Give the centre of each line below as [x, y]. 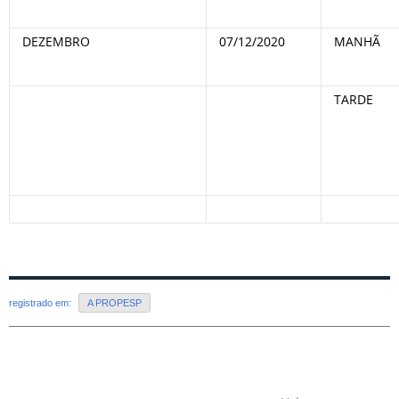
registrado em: [41, 303]
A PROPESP [114, 303]
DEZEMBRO [54, 41]
